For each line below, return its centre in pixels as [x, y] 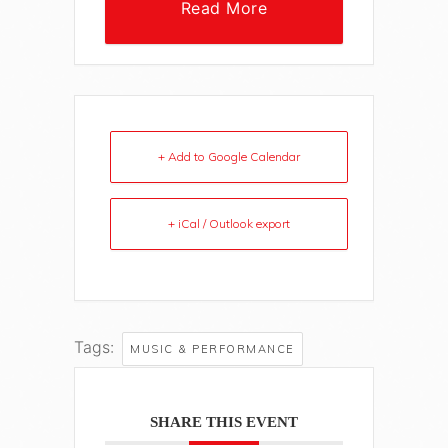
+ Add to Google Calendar [229, 157]
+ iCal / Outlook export [229, 224]
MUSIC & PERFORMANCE [212, 349]
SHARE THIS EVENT [224, 422]
